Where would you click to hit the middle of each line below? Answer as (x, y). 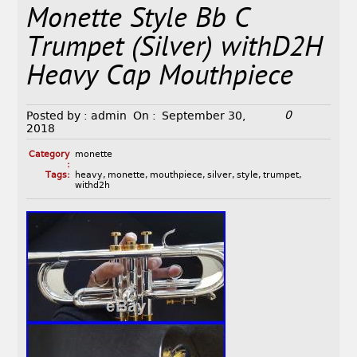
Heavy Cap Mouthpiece (160, 78)
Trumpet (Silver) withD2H (175, 49)
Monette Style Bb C (139, 21)
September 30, (204, 116)
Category (49, 155)
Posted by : (57, 116)
